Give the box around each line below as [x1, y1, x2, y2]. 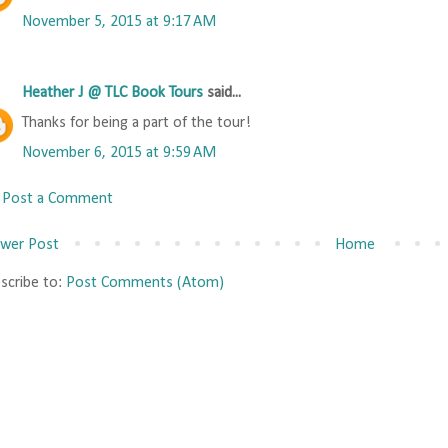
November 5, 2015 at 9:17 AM [22, 14, 216, 31]
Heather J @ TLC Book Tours [22, 85, 203, 102]
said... [203, 85, 241, 102]
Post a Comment [2, 191, 113, 208]
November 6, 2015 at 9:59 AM [22, 145, 216, 162]
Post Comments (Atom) [66, 275, 224, 292]
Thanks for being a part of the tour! [22, 115, 251, 132]
